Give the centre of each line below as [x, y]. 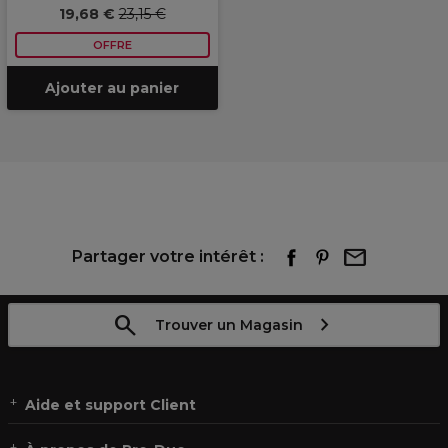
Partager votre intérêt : [168, 256]
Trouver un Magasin [228, 325]
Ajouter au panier [112, 88]
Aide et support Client [110, 405]
